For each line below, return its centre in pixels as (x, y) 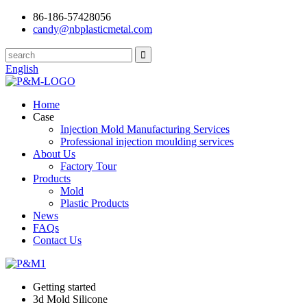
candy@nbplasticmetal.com (93, 29)
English (22, 69)
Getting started (64, 287)
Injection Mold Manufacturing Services (145, 129)
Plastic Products (95, 203)
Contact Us (57, 240)
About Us (54, 154)
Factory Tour (88, 166)
